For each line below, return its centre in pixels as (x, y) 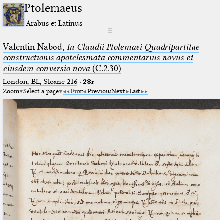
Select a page (41, 91)
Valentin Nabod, (35, 46)
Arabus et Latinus (54, 23)
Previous (99, 91)
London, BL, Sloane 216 (40, 81)
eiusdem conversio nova (46, 68)
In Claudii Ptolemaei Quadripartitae (133, 46)
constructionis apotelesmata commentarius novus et (98, 57)
